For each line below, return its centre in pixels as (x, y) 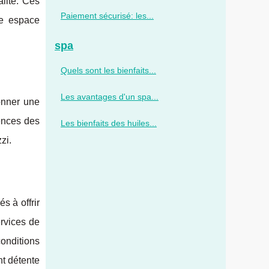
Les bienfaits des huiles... (109, 123)
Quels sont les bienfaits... (108, 70)
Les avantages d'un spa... (110, 97)
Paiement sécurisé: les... (107, 16)
